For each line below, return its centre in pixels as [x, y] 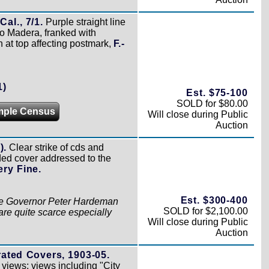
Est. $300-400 [214, 200]
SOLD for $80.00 [212, 103]
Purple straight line [84, 22]
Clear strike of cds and [56, 147]
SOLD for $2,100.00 [205, 211]
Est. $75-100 [217, 92]
